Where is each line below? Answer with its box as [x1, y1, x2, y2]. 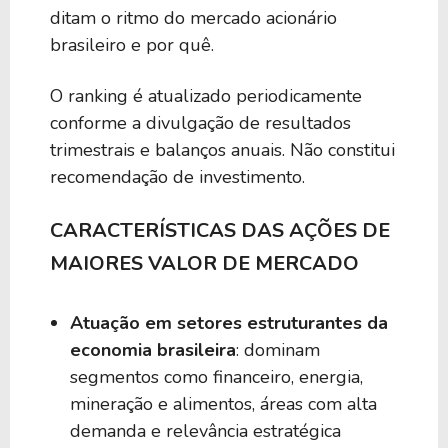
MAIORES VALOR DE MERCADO [50, 249, 359, 277]
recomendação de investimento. [50, 164, 305, 189]
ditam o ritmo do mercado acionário [50, 6, 337, 31]
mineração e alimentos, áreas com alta [70, 391, 377, 416]
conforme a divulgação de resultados [50, 110, 351, 135]
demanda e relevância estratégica [70, 418, 341, 443]
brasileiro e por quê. [50, 33, 214, 58]
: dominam [236, 337, 320, 362]
